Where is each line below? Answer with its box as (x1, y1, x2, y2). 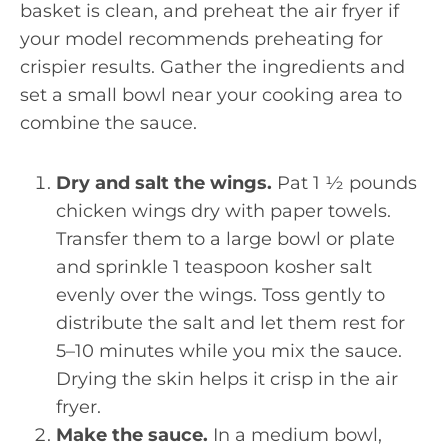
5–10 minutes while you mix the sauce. (56, 340, 402, 362)
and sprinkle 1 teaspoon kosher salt (56, 256, 372, 278)
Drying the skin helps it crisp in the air (56, 368, 398, 390)
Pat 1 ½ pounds (272, 172, 417, 194)
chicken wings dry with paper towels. (56, 200, 391, 222)
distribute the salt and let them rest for (56, 312, 405, 334)
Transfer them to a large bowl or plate (56, 228, 395, 250)
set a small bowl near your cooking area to (20, 84, 402, 106)
